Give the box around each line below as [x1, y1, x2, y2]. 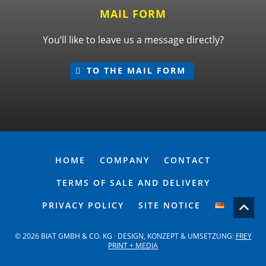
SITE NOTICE [138, 199, 201, 211]
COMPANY [100, 154, 150, 166]
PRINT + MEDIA [108, 240, 158, 251]
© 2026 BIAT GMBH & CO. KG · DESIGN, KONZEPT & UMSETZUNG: [14, 230, 236, 241]
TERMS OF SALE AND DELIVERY [56, 176, 210, 188]
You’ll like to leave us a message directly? [42, 33, 224, 46]
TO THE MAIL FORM [87, 64, 186, 76]
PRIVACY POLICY [42, 199, 124, 211]
